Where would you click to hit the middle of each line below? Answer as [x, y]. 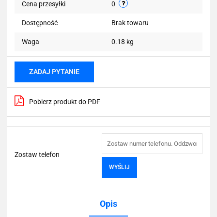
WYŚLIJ [119, 167]
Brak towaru [131, 23]
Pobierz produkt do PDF [65, 101]
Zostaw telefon [37, 154]
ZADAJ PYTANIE [54, 71]
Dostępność [40, 23]
